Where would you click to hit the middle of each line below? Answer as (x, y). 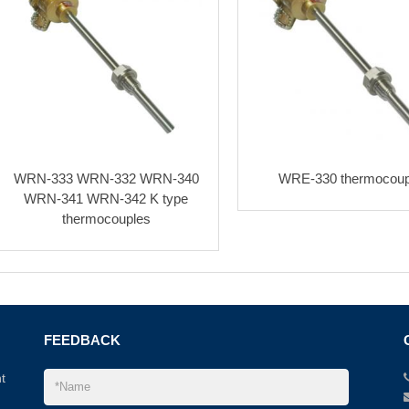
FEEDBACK (82, 341)
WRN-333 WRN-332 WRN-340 (106, 178)
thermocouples (106, 218)
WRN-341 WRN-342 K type (106, 198)
